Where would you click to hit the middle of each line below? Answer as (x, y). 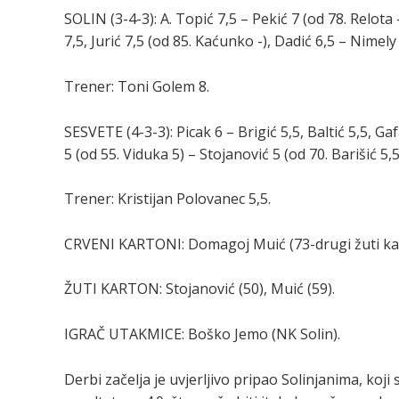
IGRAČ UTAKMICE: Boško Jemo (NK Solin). (202, 334)
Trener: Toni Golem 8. (137, 86)
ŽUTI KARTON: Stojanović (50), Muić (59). (199, 289)
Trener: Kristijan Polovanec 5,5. (167, 199)
